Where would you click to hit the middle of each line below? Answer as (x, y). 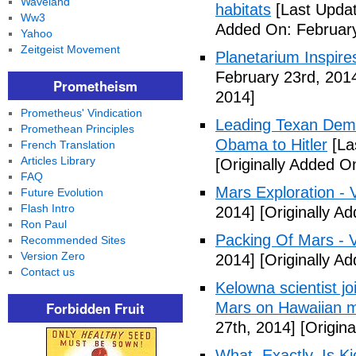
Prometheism (95, 86)
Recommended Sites (73, 240)
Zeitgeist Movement (70, 49)
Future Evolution (62, 192)
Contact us (47, 272)
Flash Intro (47, 208)
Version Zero (52, 256)
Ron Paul (43, 224)
